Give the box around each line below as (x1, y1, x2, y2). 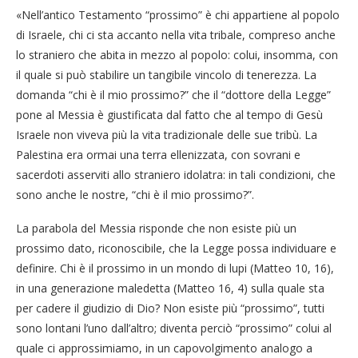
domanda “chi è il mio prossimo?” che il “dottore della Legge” (16, 86, 331, 102)
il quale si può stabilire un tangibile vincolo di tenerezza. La (16, 66, 316, 82)
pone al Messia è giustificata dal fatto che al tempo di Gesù (16, 106, 323, 122)
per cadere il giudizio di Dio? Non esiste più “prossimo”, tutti (16, 300, 324, 316)
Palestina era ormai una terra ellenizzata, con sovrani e (16, 146, 300, 162)
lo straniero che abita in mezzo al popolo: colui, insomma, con (16, 46, 338, 62)
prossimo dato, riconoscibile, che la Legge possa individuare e (16, 240, 336, 256)
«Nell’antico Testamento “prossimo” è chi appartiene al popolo (16, 6, 340, 22)
